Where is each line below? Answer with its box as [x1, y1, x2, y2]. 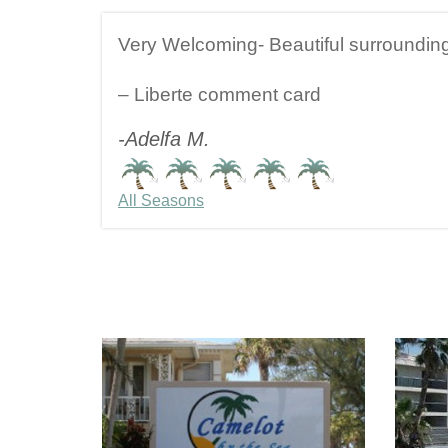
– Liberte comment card [118, 83, 321, 105]
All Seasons [118, 191, 204, 209]
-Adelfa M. [118, 127, 210, 150]
